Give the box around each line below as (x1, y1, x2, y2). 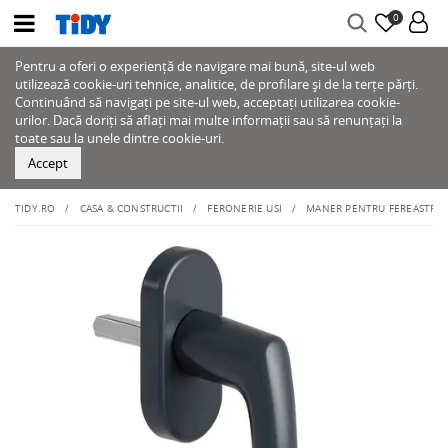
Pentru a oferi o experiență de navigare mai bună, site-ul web (15, 57, 375, 75)
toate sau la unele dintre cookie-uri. (15, 129, 224, 147)
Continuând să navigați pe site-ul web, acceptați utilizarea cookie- (15, 93, 400, 111)
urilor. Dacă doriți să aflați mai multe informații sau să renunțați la (15, 111, 402, 129)
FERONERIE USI (207, 201, 283, 215)
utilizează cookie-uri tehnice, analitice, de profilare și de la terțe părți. (15, 75, 418, 93)
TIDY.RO (15, 201, 56, 215)
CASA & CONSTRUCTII (79, 201, 184, 215)
